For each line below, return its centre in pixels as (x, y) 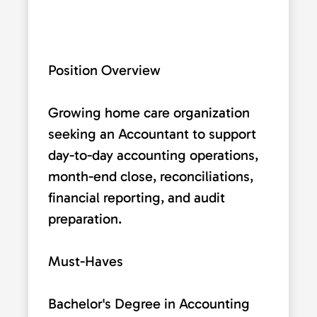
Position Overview (104, 70)
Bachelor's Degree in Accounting (149, 303)
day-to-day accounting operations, (153, 155)
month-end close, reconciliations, (151, 176)
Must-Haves (86, 261)
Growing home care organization (149, 112)
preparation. (85, 218)
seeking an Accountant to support (152, 133)
